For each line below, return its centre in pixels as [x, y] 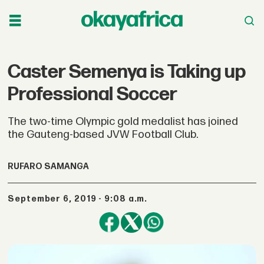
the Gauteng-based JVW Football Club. [103, 134]
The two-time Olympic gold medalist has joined [123, 121]
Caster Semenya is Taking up [127, 72]
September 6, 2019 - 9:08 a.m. [81, 199]
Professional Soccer [93, 94]
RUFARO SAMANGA [49, 167]
